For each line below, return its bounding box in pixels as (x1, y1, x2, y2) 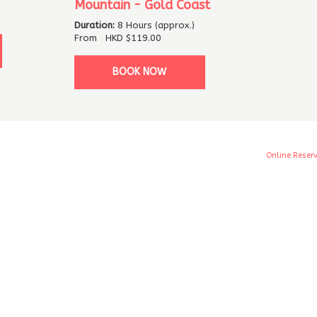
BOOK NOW (113, 65, 166, 78)
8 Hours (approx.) (117, 19, 195, 30)
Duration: (74, 19, 117, 30)
